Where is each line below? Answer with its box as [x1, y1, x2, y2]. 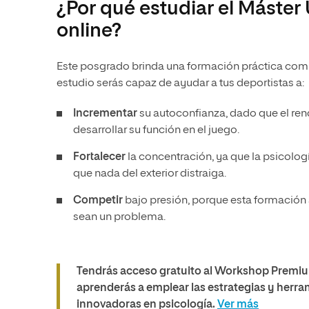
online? [57, 21, 121, 41]
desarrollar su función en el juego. [73, 125, 239, 136]
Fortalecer [73, 152, 128, 163]
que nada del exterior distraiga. [73, 168, 226, 179]
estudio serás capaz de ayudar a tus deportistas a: [57, 78, 304, 89]
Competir [73, 195, 125, 206]
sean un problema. [73, 212, 166, 223]
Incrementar [73, 108, 137, 119]
